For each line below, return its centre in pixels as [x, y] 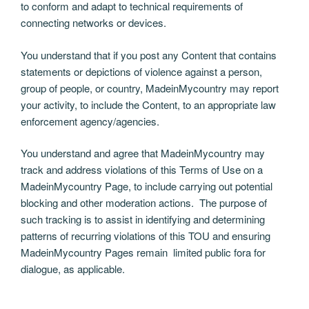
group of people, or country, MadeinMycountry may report [150, 88]
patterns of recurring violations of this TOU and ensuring [146, 236]
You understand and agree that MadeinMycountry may [143, 153]
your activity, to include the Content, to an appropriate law [148, 104]
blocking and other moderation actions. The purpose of [144, 203]
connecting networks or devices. [93, 23]
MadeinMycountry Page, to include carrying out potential [147, 186]
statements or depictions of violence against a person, [141, 71]
